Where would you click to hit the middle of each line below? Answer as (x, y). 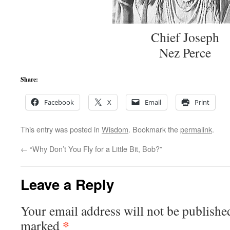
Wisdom (115, 129)
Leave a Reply (67, 184)
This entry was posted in (61, 129)
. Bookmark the (154, 129)
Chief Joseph (185, 37)
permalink (196, 129)
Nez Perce (185, 52)
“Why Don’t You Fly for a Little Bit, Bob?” (95, 149)
